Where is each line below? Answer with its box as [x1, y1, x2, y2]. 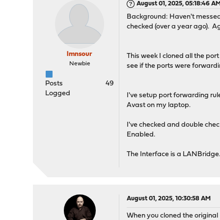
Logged [45, 90, 71, 97]
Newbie [69, 61, 90, 67]
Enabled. [127, 131, 156, 138]
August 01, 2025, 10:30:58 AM [127, 195, 211, 202]
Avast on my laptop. [127, 102, 192, 109]
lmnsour [67, 51, 93, 58]
